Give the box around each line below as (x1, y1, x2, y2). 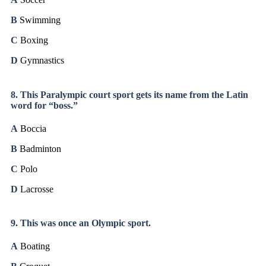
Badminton (20, 143, 61, 154)
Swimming (17, 15, 61, 26)
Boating (18, 241, 50, 252)
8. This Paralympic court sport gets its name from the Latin (11, 89, 248, 100)
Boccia (18, 123, 46, 134)
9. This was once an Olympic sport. (11, 218, 151, 229)
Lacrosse (18, 183, 53, 194)
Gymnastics (18, 55, 64, 66)
